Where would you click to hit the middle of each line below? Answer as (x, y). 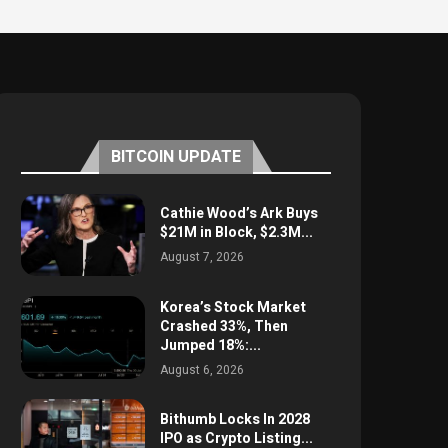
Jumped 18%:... (210, 345)
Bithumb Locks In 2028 (234, 419)
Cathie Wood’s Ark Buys (238, 214)
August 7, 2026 (201, 257)
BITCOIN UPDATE (175, 156)
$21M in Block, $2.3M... (236, 233)
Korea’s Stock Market (232, 307)
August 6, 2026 (201, 369)
